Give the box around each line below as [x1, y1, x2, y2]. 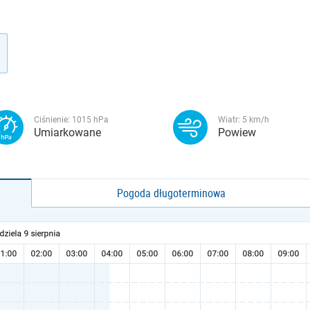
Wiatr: [218, 115, 242, 125]
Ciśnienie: [34, 115, 72, 125]
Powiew [218, 126, 256, 139]
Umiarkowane [34, 126, 101, 139]
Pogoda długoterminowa [117, 185, 226, 201]
